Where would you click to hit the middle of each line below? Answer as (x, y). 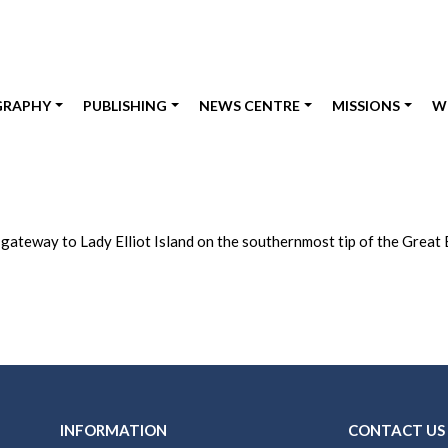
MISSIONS (366, 105)
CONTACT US (396, 430)
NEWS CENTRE (250, 105)
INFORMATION (113, 430)
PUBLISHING (125, 105)
